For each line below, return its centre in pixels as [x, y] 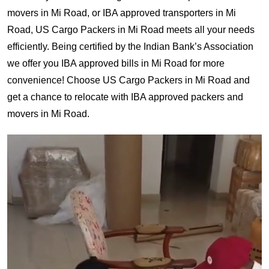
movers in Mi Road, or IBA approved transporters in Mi [122, 13]
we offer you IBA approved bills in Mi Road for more [116, 64]
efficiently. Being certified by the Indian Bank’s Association [130, 47]
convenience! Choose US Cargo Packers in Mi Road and [128, 80]
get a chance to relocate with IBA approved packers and [125, 97]
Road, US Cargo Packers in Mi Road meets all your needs [131, 30]
